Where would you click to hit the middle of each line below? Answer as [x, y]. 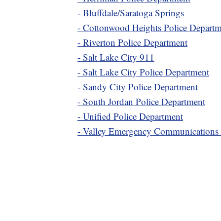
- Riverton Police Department [132, 42]
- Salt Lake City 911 [116, 57]
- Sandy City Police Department [138, 86]
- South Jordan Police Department [141, 101]
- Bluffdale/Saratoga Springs [131, 12]
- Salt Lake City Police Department [143, 72]
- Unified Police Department [130, 116]
